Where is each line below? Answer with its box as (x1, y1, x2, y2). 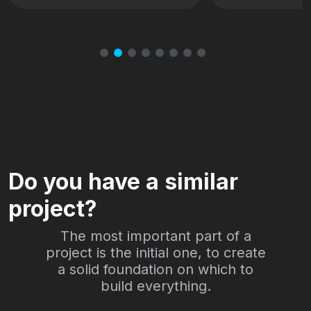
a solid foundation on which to (58, 261, 253, 278)
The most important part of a (60, 228, 251, 245)
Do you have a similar (8, 168, 238, 196)
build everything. (100, 278, 211, 295)
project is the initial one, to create (45, 244, 266, 262)
